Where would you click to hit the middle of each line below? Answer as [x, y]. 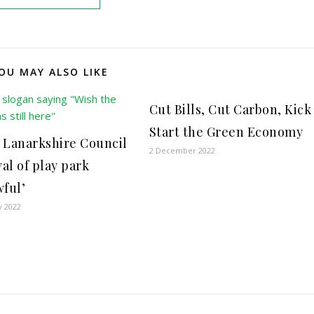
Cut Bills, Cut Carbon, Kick [230, 109]
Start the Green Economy [226, 132]
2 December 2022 [182, 150]
